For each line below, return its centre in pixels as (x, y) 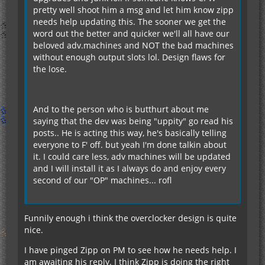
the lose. (50, 69)
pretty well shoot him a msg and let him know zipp (133, 10)
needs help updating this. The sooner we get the (130, 22)
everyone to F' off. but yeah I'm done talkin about (130, 145)
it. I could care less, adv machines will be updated (132, 156)
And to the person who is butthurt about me (121, 109)
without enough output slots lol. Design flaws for (129, 57)
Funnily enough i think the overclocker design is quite (130, 218)
